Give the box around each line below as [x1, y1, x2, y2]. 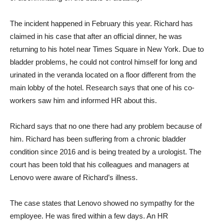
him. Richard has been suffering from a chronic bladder [10, 135, 186, 144]
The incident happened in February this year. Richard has [10, 19, 193, 28]
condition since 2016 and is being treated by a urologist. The [10, 147, 201, 156]
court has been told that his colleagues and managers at [10, 160, 189, 169]
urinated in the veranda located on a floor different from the [10, 71, 196, 79]
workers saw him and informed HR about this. [10, 96, 157, 105]
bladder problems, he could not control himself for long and [10, 58, 197, 67]
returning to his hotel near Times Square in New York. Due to [10, 45, 204, 54]
